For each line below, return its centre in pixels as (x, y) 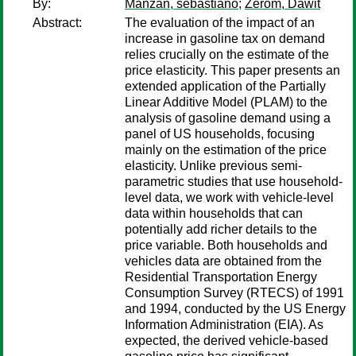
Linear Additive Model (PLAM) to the (226, 102)
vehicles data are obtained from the (223, 261)
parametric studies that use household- (234, 182)
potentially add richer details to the (221, 229)
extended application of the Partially (225, 86)
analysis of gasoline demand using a (228, 118)
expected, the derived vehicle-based (226, 341)
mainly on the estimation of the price (226, 150)
